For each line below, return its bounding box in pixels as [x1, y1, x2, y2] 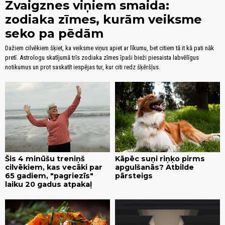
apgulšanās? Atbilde [115, 162, 194, 172]
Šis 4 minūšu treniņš [5, 154, 85, 163]
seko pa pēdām [5, 26, 103, 41]
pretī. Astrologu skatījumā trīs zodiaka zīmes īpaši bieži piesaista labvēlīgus [5, 54, 199, 62]
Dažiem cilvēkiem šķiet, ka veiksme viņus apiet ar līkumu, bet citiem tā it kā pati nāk [5, 44, 214, 52]
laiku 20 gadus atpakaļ [5, 179, 92, 189]
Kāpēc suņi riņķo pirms [115, 154, 205, 163]
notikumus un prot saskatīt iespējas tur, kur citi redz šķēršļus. [5, 63, 160, 71]
